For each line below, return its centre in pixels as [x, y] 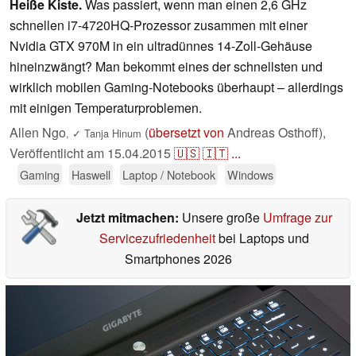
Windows [250, 175]
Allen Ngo [38, 133]
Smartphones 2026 [178, 259]
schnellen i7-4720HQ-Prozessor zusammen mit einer [159, 25]
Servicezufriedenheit [157, 238]
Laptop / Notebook [169, 175]
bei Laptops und [262, 238]
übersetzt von [186, 133]
